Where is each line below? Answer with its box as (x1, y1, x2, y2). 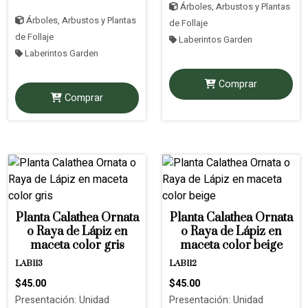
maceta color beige (179, 237, 283, 253)
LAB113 (15, 258, 43, 269)
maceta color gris (30, 237, 124, 253)
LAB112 (169, 258, 197, 269)
